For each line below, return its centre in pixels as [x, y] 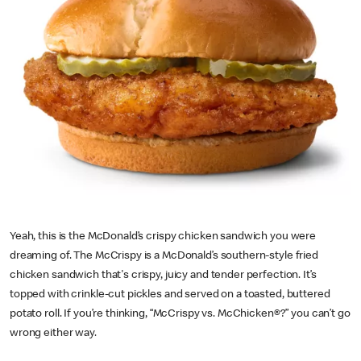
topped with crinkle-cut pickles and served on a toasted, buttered [170, 295]
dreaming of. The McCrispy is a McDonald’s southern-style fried [164, 256]
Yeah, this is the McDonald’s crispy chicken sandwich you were [163, 237]
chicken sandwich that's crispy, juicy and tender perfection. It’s [163, 276]
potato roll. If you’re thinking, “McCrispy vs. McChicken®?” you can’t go [180, 314]
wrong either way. [53, 334]
